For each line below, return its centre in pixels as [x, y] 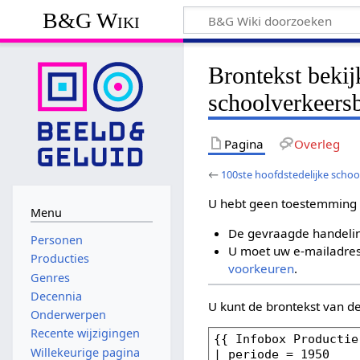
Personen [56, 240]
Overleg [317, 143]
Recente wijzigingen [85, 333]
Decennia [56, 296]
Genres [50, 277]
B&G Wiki [92, 20]
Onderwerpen [68, 315]
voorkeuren [261, 269]
